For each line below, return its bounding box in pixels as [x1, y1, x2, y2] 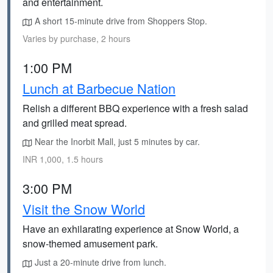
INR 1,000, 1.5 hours [23, 153, 103, 165]
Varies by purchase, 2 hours [23, 32, 130, 44]
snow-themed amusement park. [23, 236, 158, 250]
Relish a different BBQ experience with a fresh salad [23, 101, 248, 115]
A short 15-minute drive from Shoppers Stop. [32, 15, 207, 27]
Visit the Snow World [23, 199, 145, 218]
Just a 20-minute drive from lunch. [32, 256, 166, 268]
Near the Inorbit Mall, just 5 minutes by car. [32, 135, 200, 147]
